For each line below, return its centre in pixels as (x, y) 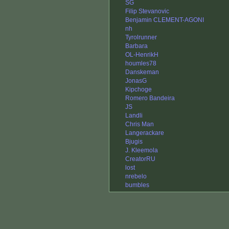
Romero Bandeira (150, 98)
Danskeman (142, 72)
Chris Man (140, 124)
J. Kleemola (142, 151)
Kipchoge (139, 90)
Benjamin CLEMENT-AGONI (165, 20)
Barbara (136, 46)
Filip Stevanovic (147, 12)
